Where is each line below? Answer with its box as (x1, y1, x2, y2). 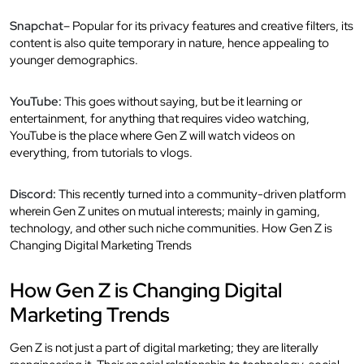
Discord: (10, 185, 56, 202)
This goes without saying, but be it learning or (62, 93, 302, 110)
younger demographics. (10, 51, 138, 68)
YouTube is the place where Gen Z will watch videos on (10, 127, 295, 144)
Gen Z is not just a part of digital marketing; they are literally (10, 339, 318, 356)
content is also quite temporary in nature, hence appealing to (10, 34, 329, 51)
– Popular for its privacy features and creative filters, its (63, 17, 353, 34)
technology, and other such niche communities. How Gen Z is (10, 219, 332, 236)
